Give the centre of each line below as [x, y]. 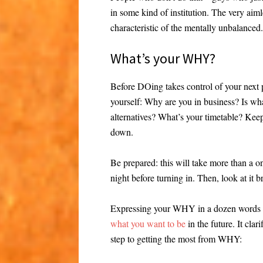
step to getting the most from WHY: [176, 238]
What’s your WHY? [163, 58]
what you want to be [148, 223]
